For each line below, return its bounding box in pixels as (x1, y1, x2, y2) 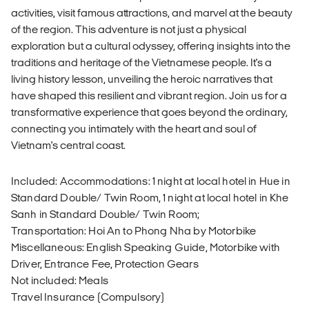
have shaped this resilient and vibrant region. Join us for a (11, 90, 287, 102)
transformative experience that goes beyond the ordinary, (11, 106, 288, 119)
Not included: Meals (11, 275, 108, 287)
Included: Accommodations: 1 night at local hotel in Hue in (11, 175, 290, 188)
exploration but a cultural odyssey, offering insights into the (11, 40, 290, 52)
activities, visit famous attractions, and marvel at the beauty (11, 7, 292, 19)
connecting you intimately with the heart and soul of (11, 123, 257, 135)
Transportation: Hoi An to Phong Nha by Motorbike (11, 225, 257, 237)
